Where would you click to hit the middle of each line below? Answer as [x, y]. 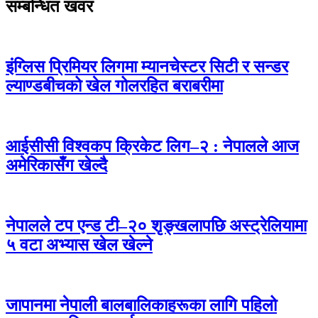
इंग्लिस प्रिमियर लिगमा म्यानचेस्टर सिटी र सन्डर [147, 67]
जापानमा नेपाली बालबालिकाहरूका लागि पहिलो [141, 305]
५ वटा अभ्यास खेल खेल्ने [79, 245]
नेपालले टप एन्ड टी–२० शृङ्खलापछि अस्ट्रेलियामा [156, 225]
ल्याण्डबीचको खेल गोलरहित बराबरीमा [114, 86]
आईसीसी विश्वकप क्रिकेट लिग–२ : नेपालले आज [152, 147]
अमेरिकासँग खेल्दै [56, 166]
